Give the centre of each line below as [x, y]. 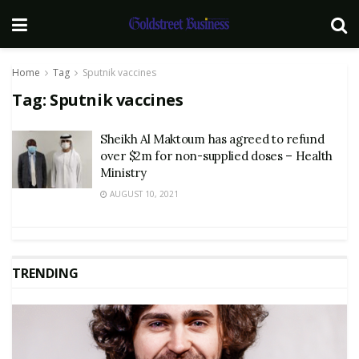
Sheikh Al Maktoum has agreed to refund [212, 139]
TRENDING [45, 273]
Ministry [123, 173]
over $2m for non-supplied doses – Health [216, 156]
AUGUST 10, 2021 [143, 194]
